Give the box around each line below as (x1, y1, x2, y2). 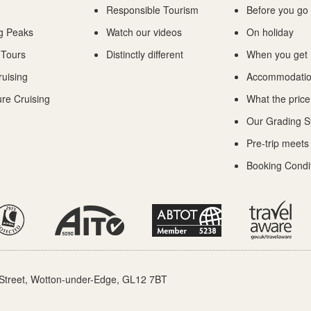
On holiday (246, 25, 294, 39)
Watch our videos (106, 25, 182, 39)
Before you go (246, 3, 308, 17)
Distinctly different (106, 47, 183, 61)
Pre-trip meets (246, 136, 309, 150)
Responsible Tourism (106, 3, 199, 17)
